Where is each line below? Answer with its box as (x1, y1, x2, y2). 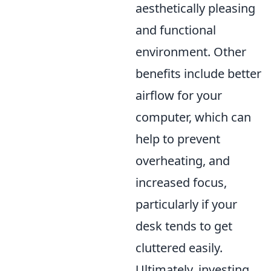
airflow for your (135, 87, 222, 103)
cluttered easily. (135, 240, 223, 256)
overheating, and (135, 152, 230, 169)
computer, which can (135, 109, 251, 125)
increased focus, (135, 174, 227, 191)
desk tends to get (135, 218, 232, 234)
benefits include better (135, 65, 261, 82)
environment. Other (135, 44, 246, 60)
